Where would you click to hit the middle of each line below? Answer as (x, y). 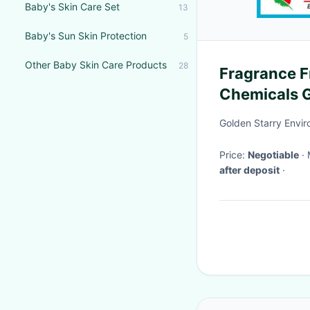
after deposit (249, 170)
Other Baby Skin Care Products (96, 65)
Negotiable (273, 155)
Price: (234, 155)
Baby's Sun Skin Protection (86, 36)
